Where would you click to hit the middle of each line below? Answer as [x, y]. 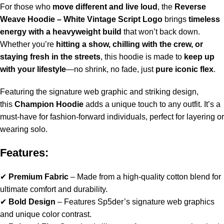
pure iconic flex [184, 69]
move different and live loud [105, 6]
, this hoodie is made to [142, 56]
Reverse [190, 6]
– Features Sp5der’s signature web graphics [135, 201]
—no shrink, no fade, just [111, 69]
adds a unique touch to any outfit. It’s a [153, 104]
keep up [199, 56]
